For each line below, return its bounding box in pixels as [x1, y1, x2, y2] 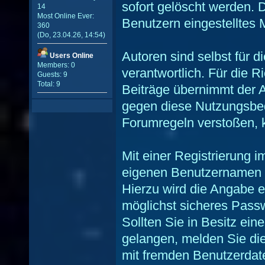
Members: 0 [37, 61, 75, 70]
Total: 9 [37, 80, 60, 89]
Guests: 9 [37, 70, 67, 79]
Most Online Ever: [37, 11, 94, 20]
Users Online [49, 51, 93, 60]
